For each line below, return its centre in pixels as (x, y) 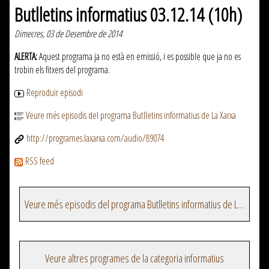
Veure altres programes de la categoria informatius (134, 258)
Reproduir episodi (55, 93)
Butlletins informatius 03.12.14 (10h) (128, 14)
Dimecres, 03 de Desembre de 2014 (68, 34)
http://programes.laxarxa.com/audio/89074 (95, 138)
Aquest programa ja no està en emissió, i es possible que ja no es (139, 57)
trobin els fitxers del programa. (62, 70)
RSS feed (40, 161)
